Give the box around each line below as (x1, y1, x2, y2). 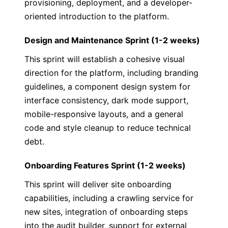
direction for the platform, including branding (24, 68, 198, 78)
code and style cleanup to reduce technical (24, 123, 191, 133)
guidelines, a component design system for (24, 81, 190, 92)
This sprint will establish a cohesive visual (24, 54, 185, 64)
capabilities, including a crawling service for (24, 193, 193, 203)
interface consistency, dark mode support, (24, 95, 188, 105)
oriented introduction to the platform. (24, 11, 169, 21)
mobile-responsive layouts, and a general (24, 109, 183, 119)
